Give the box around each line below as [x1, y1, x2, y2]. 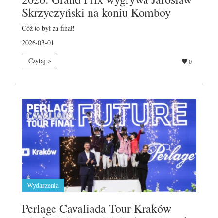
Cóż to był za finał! [22, 23, 75, 33]
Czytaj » [28, 55, 51, 65]
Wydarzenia [27, 180, 59, 190]
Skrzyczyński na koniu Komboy [22, 4, 171, 20]
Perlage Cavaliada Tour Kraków [22, 200, 171, 216]
